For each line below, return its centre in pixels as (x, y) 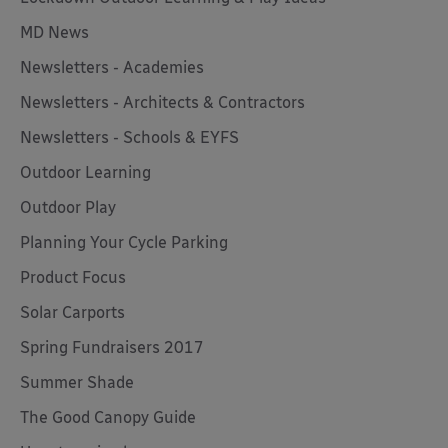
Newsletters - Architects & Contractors (162, 102)
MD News (54, 32)
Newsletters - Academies (112, 67)
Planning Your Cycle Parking (124, 242)
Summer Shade (77, 382)
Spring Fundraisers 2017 (112, 347)
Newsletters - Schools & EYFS (129, 137)
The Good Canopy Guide (108, 417)
